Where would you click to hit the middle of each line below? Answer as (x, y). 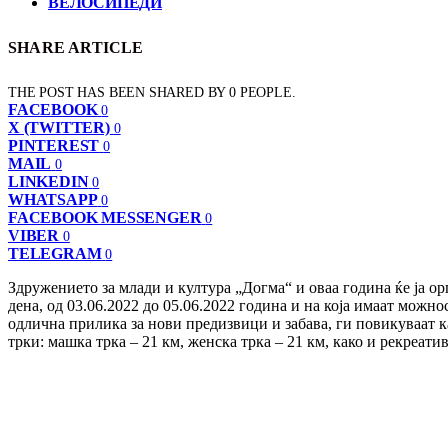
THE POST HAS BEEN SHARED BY (119, 92)
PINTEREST (54, 145)
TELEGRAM (55, 253)
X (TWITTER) (59, 127)
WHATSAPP (53, 199)
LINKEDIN (48, 181)
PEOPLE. (267, 92)
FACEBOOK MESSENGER (105, 217)
